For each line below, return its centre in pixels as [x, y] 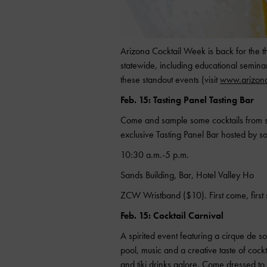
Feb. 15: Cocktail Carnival [172, 215]
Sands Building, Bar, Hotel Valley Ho [187, 175]
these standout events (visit [170, 80]
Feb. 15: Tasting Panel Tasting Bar [187, 100]
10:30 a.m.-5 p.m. [155, 155]
